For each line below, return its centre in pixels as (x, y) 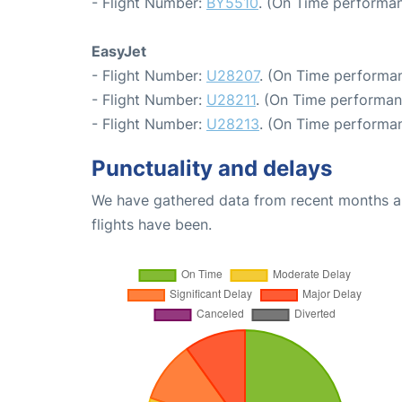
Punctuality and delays (212, 169)
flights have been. (152, 225)
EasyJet (119, 52)
